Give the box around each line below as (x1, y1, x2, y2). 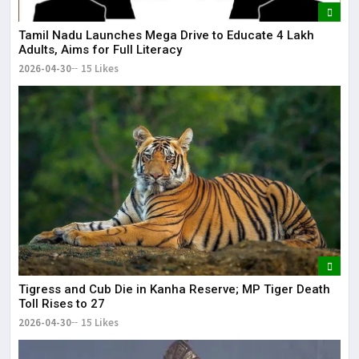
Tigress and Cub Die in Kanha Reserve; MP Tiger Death (18, 281, 330, 296)
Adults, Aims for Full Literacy (18, 42, 182, 58)
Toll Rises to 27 (18, 296, 105, 311)
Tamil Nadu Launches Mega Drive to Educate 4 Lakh (18, 28, 314, 43)
